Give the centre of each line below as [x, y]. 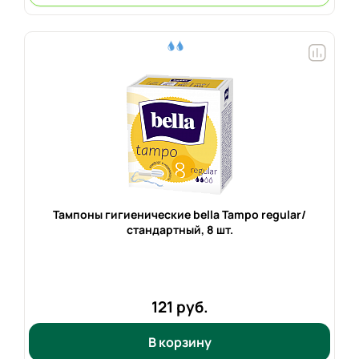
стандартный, [166, 230]
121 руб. [179, 307]
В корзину [179, 342]
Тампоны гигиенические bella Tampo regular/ [179, 214]
